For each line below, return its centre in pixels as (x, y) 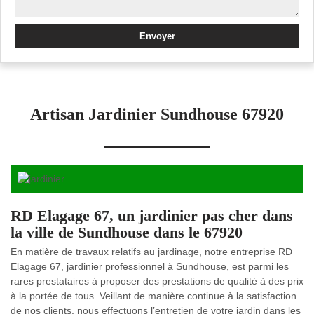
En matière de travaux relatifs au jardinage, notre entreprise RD (151, 252)
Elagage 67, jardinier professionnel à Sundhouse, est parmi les (150, 266)
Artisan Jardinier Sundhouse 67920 (157, 114)
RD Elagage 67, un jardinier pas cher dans (152, 216)
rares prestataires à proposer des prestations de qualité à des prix (157, 281)
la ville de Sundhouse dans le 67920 (127, 232)
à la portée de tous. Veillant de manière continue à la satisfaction (153, 296)
